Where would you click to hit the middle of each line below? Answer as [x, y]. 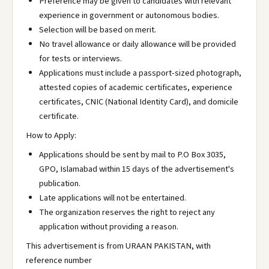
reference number [59, 260]
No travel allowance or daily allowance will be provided [138, 44]
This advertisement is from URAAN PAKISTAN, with [118, 246]
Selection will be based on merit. [98, 30]
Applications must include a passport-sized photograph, [140, 73]
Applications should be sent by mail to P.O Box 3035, [132, 155]
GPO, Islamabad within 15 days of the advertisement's [137, 169]
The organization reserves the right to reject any [127, 212]
